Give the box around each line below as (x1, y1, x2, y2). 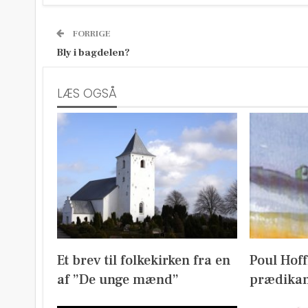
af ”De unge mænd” (57, 270, 179, 289)
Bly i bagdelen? (56, 46, 130, 59)
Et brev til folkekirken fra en (57, 251, 230, 269)
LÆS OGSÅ (57, 85, 117, 102)
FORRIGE (71, 28, 111, 39)
